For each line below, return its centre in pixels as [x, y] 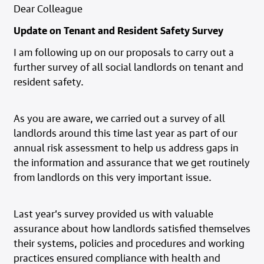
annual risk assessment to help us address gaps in [126, 148]
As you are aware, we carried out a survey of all [119, 118]
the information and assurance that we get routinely [131, 162]
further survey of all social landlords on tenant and [128, 67]
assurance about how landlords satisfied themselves [132, 228]
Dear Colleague [48, 9]
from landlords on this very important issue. [112, 177]
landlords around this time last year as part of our [125, 133]
